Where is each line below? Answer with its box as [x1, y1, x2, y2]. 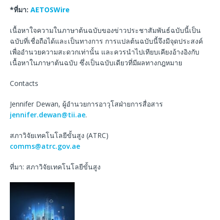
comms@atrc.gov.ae [10, 141, 80, 151]
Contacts [10, 78, 38, 88]
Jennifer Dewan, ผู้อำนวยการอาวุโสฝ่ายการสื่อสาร [10, 99, 163, 109]
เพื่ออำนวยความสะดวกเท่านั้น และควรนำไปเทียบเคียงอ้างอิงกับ [10, 47, 199, 56]
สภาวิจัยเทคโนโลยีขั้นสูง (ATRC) [10, 130, 109, 140]
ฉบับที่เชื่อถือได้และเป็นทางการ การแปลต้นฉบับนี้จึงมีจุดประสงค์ [10, 36, 203, 46]
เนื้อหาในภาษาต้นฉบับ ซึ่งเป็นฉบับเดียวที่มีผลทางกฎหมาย [10, 57, 182, 67]
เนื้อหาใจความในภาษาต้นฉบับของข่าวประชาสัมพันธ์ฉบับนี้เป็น [10, 25, 201, 35]
